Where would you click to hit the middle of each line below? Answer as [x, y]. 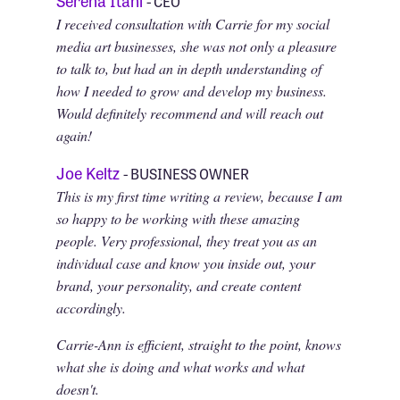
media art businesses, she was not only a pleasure [196, 46]
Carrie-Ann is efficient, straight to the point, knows [198, 344]
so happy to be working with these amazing [178, 218]
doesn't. [77, 388]
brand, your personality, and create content [178, 285]
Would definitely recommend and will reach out [189, 112]
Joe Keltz [89, 172]
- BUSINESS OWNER [186, 173]
